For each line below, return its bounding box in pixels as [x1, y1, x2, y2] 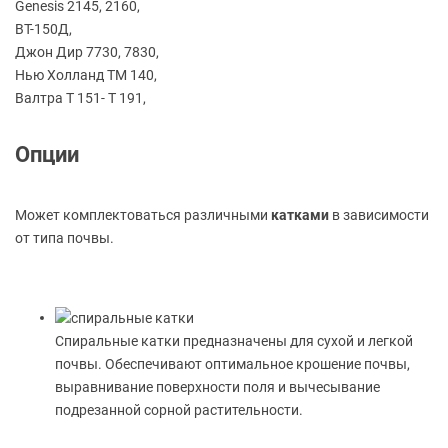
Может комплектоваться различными [15, 207, 271, 224]
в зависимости [329, 207, 429, 224]
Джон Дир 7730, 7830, [15, 44, 159, 61]
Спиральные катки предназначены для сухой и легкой [55, 333, 413, 350]
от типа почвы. [15, 230, 114, 247]
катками [271, 207, 329, 224]
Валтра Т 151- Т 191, [15, 90, 146, 107]
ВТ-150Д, [15, 21, 72, 38]
